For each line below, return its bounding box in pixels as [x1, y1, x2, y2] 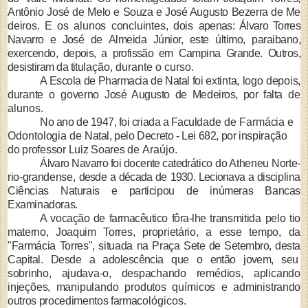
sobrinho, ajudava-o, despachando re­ [8, 267, 206, 280]
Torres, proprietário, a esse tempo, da [103, 226, 300, 239]
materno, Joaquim [8, 226, 104, 239]
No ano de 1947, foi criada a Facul [40, 116, 197, 129]
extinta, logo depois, [206, 75, 300, 87]
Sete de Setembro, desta [184, 240, 300, 252]
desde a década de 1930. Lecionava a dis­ [78, 171, 270, 184]
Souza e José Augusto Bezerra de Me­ [122, 6, 300, 19]
